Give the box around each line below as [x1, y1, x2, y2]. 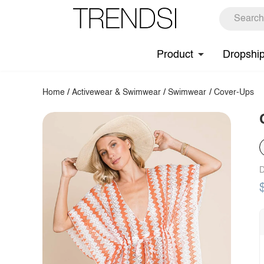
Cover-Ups [213, 88, 254, 97]
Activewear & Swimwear [72, 88, 161, 97]
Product [157, 49, 193, 60]
